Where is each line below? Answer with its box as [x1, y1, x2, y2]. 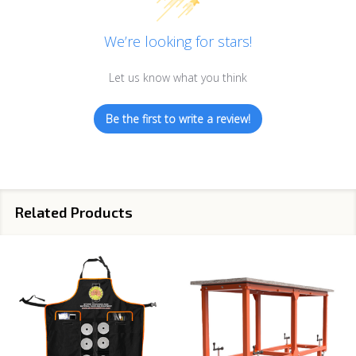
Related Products [14, 203, 133, 222]
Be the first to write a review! [106, 111, 250, 127]
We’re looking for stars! [104, 32, 252, 52]
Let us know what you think [109, 70, 247, 86]
